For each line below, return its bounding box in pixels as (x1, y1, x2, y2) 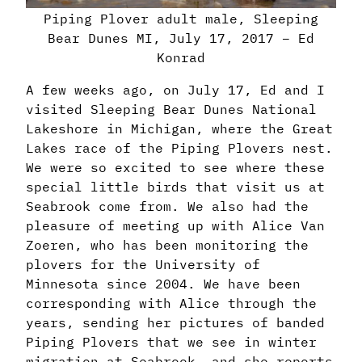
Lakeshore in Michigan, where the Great (26, 120, 333, 137)
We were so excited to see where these (26, 158, 325, 175)
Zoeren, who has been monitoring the (26, 236, 309, 253)
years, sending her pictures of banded (26, 314, 325, 330)
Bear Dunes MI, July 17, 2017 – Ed (48, 29, 314, 46)
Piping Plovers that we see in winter (26, 333, 317, 350)
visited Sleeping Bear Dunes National (26, 100, 317, 117)
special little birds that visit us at (26, 178, 325, 195)
